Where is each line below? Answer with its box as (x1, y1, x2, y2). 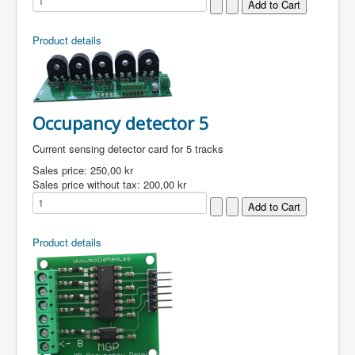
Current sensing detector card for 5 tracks (32, 141, 223, 156)
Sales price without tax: (32, 177, 143, 192)
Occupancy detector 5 (32, 111, 209, 135)
